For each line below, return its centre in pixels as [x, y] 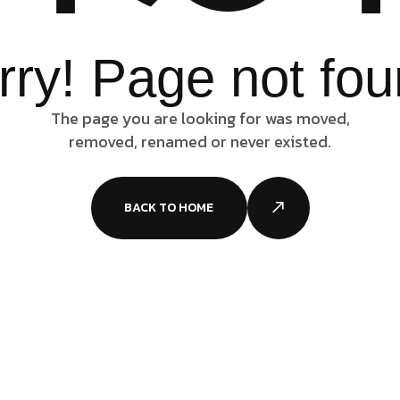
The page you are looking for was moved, [200, 118]
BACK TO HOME [169, 207]
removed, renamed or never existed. [200, 141]
